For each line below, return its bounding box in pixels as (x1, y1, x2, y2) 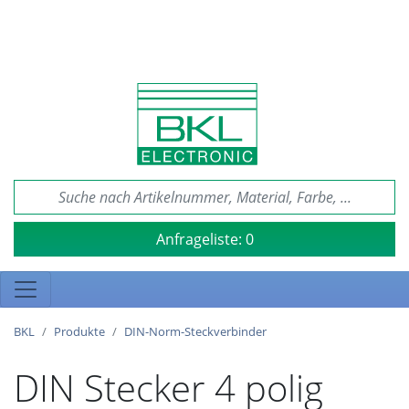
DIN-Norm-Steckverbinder (124, 323, 267, 340)
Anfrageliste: (155, 228, 246, 249)
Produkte (54, 323, 105, 340)
